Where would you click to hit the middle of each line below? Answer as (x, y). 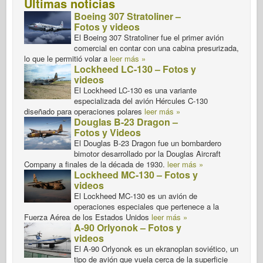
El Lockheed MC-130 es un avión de (136, 195)
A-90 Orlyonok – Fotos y (128, 227)
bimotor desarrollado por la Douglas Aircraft (147, 153)
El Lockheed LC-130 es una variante (135, 90)
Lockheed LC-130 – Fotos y (135, 69)
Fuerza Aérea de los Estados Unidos (88, 217)
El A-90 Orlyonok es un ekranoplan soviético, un (156, 248)
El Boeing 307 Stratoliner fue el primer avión (149, 37)
